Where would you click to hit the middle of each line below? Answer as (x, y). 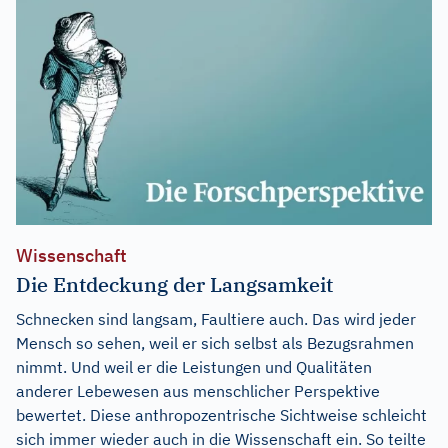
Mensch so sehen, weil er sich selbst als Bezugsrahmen (215, 343)
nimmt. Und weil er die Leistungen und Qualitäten (194, 367)
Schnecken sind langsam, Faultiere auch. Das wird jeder (216, 319)
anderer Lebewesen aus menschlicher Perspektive (198, 391)
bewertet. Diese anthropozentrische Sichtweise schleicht (221, 415)
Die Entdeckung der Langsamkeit (174, 285)
